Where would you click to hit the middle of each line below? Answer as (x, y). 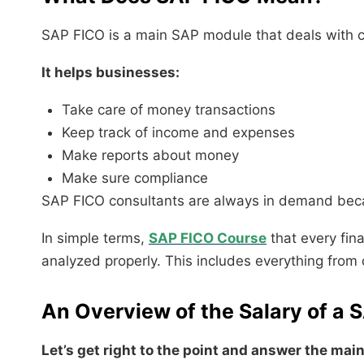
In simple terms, (95, 238)
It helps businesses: (110, 72)
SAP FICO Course (208, 238)
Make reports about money (150, 155)
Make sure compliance (135, 178)
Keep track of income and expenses (178, 132)
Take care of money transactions (169, 109)
